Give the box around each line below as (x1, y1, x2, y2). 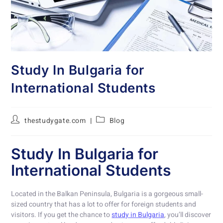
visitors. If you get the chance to (11, 210, 112, 221)
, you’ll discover (164, 210, 212, 221)
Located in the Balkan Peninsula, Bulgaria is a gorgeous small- (11, 189, 204, 200)
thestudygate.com (24, 115, 86, 126)
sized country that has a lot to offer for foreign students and (11, 199, 197, 210)
